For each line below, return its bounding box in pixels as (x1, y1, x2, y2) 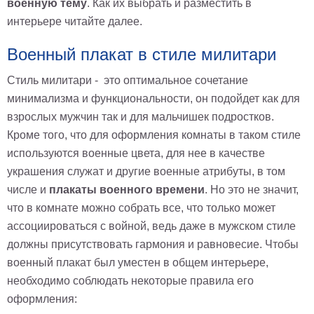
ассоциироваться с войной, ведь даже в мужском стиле (7, 220, 296, 232)
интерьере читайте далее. (7, 15, 142, 27)
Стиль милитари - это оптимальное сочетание (7, 74, 248, 86)
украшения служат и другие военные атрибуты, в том (7, 165, 285, 177)
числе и (7, 184, 49, 196)
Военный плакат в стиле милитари (7, 45, 276, 64)
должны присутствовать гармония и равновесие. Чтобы (7, 238, 299, 250)
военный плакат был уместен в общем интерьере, (7, 257, 268, 268)
